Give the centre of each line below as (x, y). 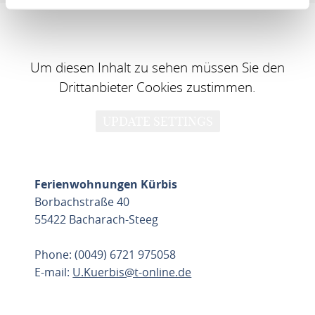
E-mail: (54, 272)
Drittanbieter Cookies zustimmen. (157, 87)
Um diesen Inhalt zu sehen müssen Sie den (157, 67)
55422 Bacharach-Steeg (97, 219)
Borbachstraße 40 (82, 202)
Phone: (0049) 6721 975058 (105, 255)
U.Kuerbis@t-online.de (132, 272)
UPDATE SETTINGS (157, 121)
